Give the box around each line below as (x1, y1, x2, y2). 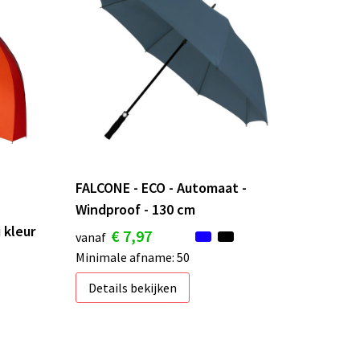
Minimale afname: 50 (75, 248, 190, 265)
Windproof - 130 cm (75, 199, 195, 219)
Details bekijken (88, 279, 177, 296)
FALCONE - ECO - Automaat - (75, 178, 247, 197)
